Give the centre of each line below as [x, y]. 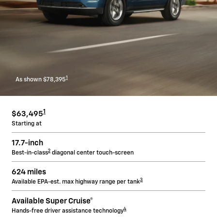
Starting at [27, 124]
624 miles [30, 172]
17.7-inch [28, 143]
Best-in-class [30, 153]
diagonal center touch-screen [92, 153]
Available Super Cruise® [53, 201]
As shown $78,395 [41, 80]
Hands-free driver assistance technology [68, 211]
